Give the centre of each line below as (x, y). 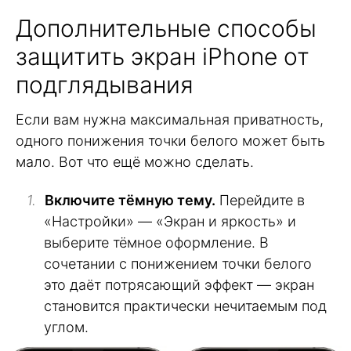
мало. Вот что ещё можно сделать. (135, 162)
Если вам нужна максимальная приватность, (170, 120)
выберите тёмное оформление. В (156, 242)
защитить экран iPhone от (163, 57)
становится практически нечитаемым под (185, 306)
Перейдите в (260, 200)
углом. (66, 327)
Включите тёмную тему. (130, 200)
